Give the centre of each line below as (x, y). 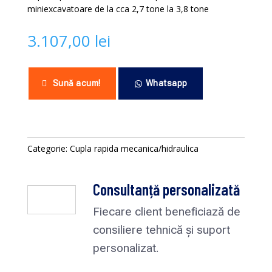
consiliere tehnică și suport (161, 230)
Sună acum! (76, 83)
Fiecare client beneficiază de (166, 212)
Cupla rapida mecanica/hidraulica (134, 148)
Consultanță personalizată (166, 189)
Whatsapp (166, 83)
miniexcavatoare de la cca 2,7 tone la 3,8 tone (118, 9)
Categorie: (48, 148)
